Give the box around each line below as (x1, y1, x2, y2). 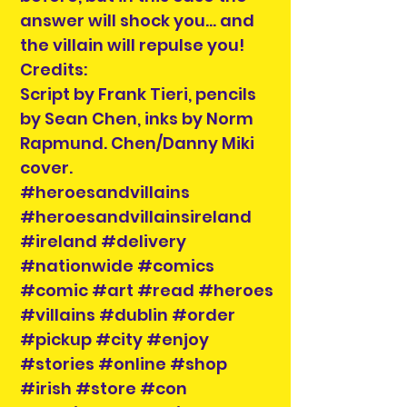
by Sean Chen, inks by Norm (20, 107, 253, 131)
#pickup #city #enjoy (20, 328, 209, 352)
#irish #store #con (20, 377, 187, 401)
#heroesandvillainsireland (20, 205, 252, 229)
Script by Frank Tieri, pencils (20, 83, 256, 106)
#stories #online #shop (20, 352, 227, 376)
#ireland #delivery (20, 230, 186, 253)
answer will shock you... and (20, 9, 254, 33)
